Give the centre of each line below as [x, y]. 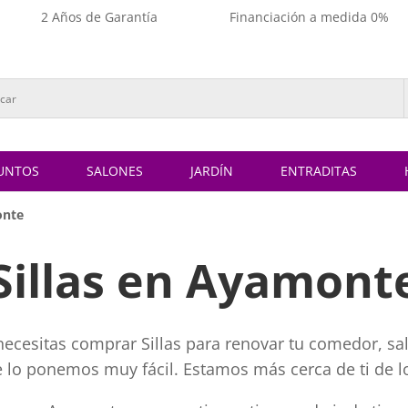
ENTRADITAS [319, 171]
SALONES [115, 171]
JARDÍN [212, 171]
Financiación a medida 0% [309, 17]
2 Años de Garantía [99, 17]
